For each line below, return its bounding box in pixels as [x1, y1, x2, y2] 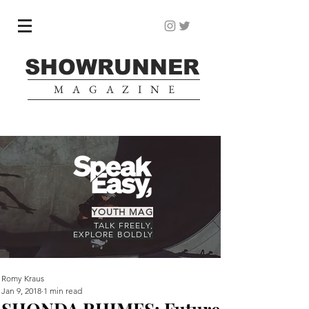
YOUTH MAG [92, 207, 153, 217]
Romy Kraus [1, 273, 44, 283]
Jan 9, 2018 [1, 286, 41, 296]
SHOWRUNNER [24, 55, 199, 79]
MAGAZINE [43, 82, 183, 97]
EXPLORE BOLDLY [73, 229, 153, 239]
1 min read [43, 286, 82, 296]
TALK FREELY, [93, 220, 153, 230]
